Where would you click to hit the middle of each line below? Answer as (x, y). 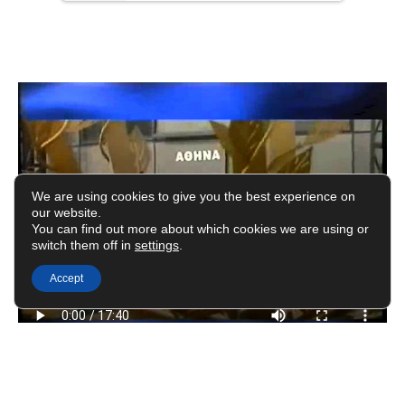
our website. (66, 212)
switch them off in (83, 245)
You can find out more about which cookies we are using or (200, 229)
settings (157, 245)
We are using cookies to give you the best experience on (193, 196)
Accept (66, 278)
